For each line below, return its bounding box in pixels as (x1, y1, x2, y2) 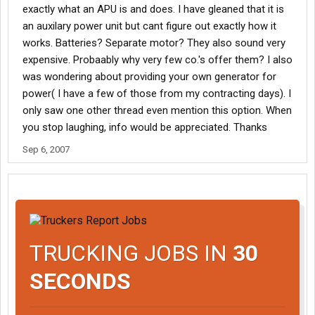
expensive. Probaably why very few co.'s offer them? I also (22, 53, 292, 66)
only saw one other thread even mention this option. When (22, 104, 292, 117)
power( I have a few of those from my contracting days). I (22, 87, 291, 100)
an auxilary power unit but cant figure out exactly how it (22, 20, 276, 32)
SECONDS (30, 267, 131, 295)
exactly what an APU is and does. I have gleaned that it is (22, 3, 284, 15)
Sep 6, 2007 (22, 144, 70, 155)
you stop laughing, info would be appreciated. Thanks (22, 121, 267, 134)
